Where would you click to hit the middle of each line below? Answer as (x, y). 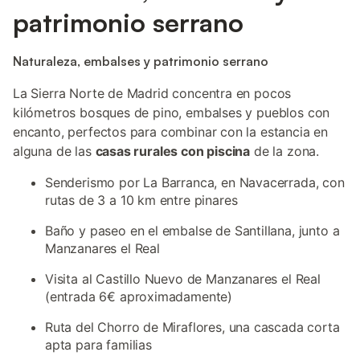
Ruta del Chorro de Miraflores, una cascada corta (192, 327)
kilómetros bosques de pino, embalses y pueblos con (172, 112)
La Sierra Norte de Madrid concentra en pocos (152, 93)
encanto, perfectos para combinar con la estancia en (171, 132)
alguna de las (54, 151)
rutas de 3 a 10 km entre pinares (141, 200)
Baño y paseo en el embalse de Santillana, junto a (192, 231)
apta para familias (98, 345)
